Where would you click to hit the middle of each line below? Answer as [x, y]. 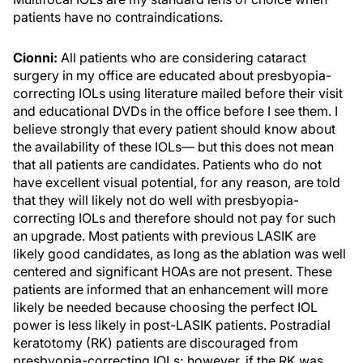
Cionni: [35, 58]
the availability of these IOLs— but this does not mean [173, 147]
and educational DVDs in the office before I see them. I [175, 111]
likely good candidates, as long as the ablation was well [179, 254]
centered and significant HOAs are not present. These [173, 271]
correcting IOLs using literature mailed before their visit [178, 93]
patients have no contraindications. [118, 17]
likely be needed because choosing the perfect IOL [165, 307]
